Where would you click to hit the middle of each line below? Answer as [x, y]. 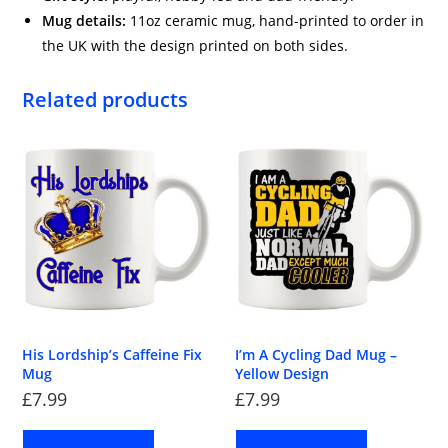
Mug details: [84, 20]
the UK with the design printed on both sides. [195, 45]
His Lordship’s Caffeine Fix [112, 355]
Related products [105, 99]
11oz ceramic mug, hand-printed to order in [275, 20]
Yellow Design [282, 374]
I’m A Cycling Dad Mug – [316, 355]
